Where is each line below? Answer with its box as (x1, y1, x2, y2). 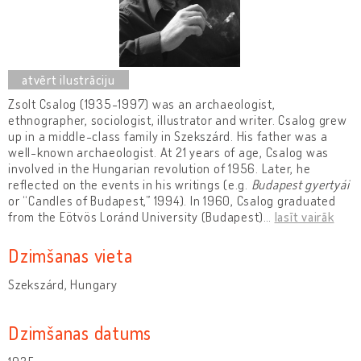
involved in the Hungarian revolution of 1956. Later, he (8, 160, 311, 176)
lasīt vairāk (274, 208, 334, 225)
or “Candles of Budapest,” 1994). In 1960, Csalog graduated (8, 192, 336, 209)
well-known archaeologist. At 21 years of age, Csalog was (8, 143, 329, 160)
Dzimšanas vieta (8, 243, 133, 267)
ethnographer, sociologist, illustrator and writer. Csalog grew (8, 111, 347, 128)
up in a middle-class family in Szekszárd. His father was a (8, 127, 328, 144)
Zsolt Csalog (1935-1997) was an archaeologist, (8, 95, 276, 112)
